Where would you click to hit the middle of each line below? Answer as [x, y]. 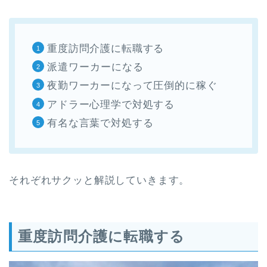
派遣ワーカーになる [95, 67]
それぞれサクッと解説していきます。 [100, 181]
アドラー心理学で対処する [111, 104]
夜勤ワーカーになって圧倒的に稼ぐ [132, 86]
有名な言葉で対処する [100, 123]
